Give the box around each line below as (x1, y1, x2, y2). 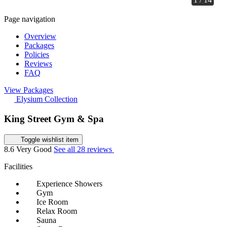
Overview (24, 32, 56, 41)
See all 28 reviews (54, 144, 114, 154)
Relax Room (36, 206, 77, 215)
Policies (24, 50, 49, 59)
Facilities (4, 162, 32, 171)
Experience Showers (36, 179, 102, 188)
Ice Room (36, 197, 68, 206)
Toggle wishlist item (20, 135, 79, 143)
